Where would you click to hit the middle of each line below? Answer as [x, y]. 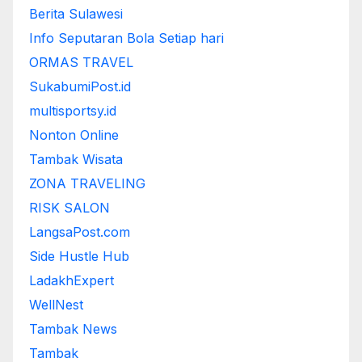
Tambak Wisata [76, 160]
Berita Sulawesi [76, 14]
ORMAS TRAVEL [81, 63]
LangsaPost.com [80, 232]
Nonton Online [74, 135]
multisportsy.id [73, 111]
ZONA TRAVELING [87, 184]
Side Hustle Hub [79, 257]
